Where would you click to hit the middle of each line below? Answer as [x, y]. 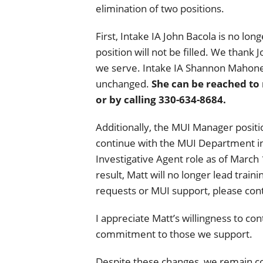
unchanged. [124, 83]
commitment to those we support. [174, 234]
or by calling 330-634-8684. [161, 99]
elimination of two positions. [160, 8]
